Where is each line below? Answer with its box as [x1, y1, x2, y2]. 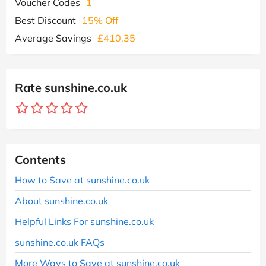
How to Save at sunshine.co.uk [15, 173, 150, 186]
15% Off [82, 14, 118, 26]
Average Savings [15, 31, 91, 44]
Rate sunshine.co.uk [15, 80, 127, 95]
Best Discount [15, 14, 76, 26]
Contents [15, 151, 66, 167]
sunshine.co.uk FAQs [15, 236, 104, 248]
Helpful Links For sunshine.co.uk [15, 215, 154, 227]
